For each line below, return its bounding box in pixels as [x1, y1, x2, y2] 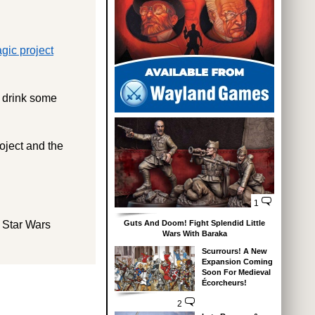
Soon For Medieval [201, 268, 271, 277]
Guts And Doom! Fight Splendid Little [124, 219, 265, 228]
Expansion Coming [201, 257, 273, 266]
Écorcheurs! [201, 278, 247, 288]
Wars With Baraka [162, 229, 227, 238]
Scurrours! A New [201, 247, 267, 256]
